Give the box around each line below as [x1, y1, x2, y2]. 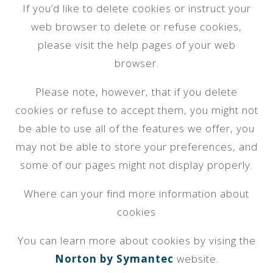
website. [173, 252, 219, 266]
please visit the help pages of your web [37, 38, 236, 52]
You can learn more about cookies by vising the [17, 233, 256, 247]
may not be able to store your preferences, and [15, 140, 258, 154]
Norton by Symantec [54, 252, 174, 266]
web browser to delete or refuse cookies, [31, 19, 242, 34]
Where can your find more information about [24, 186, 249, 200]
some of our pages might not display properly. [20, 158, 253, 172]
